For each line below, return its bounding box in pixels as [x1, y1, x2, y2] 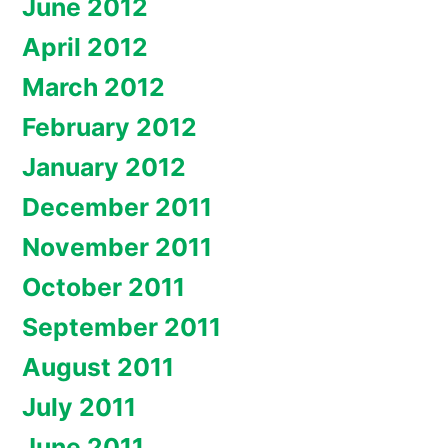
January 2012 [22, 152, 186, 183]
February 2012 [22, 112, 197, 143]
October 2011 [22, 272, 185, 303]
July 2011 [22, 392, 136, 423]
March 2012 [22, 72, 165, 103]
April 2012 [22, 32, 148, 63]
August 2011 [22, 352, 174, 383]
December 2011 [22, 192, 212, 223]
